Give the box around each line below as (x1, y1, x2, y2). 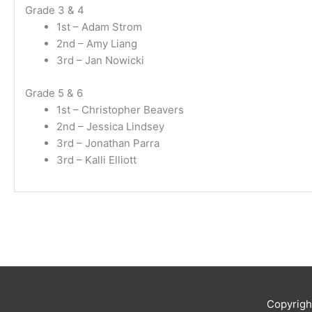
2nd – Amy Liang (56, 37, 137, 50)
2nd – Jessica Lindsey (56, 119, 164, 133)
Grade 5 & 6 (25, 86, 83, 100)
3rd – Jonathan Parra (56, 136, 159, 150)
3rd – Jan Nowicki (56, 54, 144, 67)
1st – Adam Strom (56, 20, 142, 33)
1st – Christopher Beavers (56, 102, 184, 116)
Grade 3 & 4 (25, 3, 84, 17)
